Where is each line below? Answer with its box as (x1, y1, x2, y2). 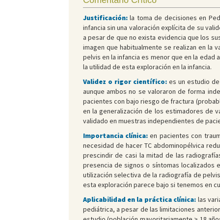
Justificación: (82, 13, 128, 23)
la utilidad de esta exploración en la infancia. (82, 62, 212, 72)
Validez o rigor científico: (82, 77, 167, 86)
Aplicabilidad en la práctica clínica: (82, 195, 196, 204)
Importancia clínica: (82, 131, 148, 140)
